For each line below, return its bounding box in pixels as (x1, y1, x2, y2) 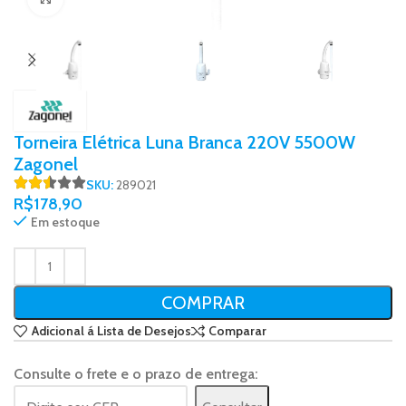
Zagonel (14, 152, 78, 175)
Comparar (208, 323, 267, 340)
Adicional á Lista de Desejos (31, 323, 191, 340)
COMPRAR (161, 291, 245, 314)
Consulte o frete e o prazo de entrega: (14, 365, 258, 383)
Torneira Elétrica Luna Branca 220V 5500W (14, 130, 355, 153)
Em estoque (31, 213, 100, 230)
